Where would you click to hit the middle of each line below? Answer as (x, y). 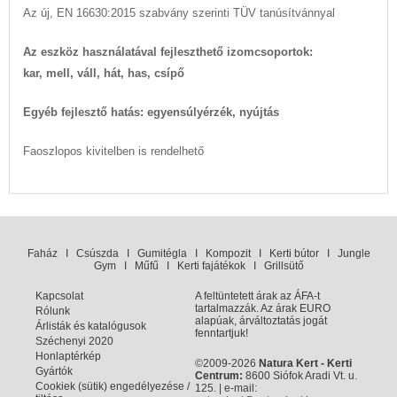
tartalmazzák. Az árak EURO (262, 308)
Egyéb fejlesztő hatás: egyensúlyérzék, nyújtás (151, 112)
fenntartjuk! (221, 333)
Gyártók (54, 371)
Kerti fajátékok (211, 266)
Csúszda (97, 253)
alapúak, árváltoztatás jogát (261, 321)
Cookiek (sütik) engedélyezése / (113, 386)
